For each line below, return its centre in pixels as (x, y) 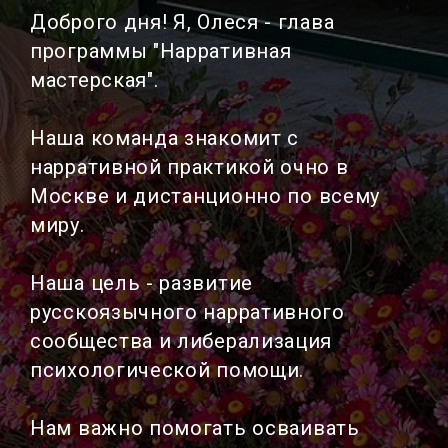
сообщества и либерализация (181, 341)
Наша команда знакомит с (165, 138)
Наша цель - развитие (141, 283)
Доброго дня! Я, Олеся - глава (182, 22)
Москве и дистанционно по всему (205, 196)
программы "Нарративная (161, 51)
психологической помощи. (167, 370)
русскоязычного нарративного (187, 312)
